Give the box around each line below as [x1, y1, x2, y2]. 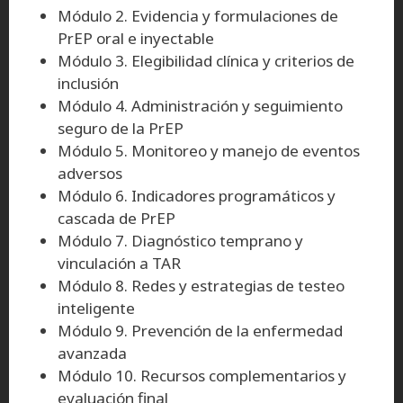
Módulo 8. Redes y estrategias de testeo [58, 274, 345, 296]
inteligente [58, 297, 135, 318]
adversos [58, 162, 122, 184]
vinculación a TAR [58, 252, 181, 273]
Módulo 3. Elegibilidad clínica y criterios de [58, 49, 354, 71]
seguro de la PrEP [58, 117, 184, 139]
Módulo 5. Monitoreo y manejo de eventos [58, 139, 360, 161]
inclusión [58, 72, 119, 94]
